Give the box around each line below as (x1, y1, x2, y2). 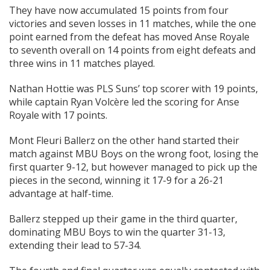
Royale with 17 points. (9, 108, 107, 122)
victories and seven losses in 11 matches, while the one (9, 17, 256, 31)
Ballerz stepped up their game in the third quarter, (9, 212, 237, 226)
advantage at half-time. (9, 187, 113, 201)
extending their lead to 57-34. (9, 239, 141, 253)
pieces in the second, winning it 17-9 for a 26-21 (9, 174, 224, 187)
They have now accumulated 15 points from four (9, 4, 228, 17)
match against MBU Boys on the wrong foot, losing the (9, 147, 259, 161)
